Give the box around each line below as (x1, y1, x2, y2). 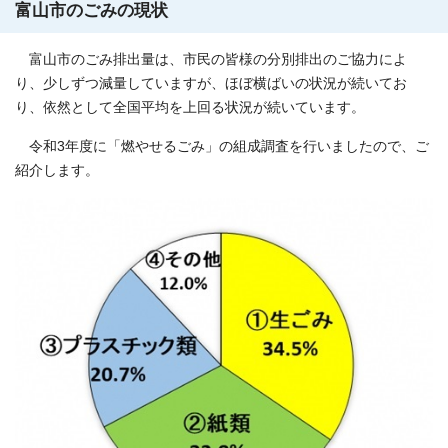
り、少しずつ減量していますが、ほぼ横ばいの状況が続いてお (15, 76, 407, 92)
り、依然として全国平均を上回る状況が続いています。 (15, 100, 365, 116)
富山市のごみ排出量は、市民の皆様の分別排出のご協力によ (15, 52, 407, 68)
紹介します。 (15, 163, 99, 179)
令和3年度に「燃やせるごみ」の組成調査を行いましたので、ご (15, 139, 429, 155)
